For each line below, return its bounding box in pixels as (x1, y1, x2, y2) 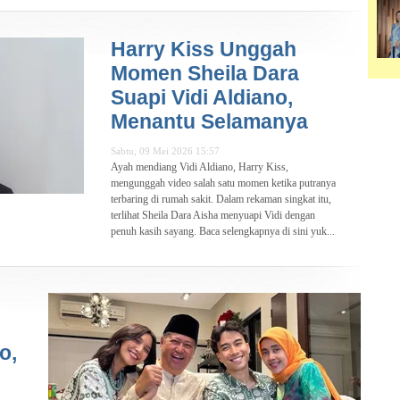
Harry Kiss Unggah (111, 37, 296, 62)
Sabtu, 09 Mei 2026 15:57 (111, 146, 220, 157)
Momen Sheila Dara (111, 62, 299, 86)
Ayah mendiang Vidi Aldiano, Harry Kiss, (111, 161, 288, 174)
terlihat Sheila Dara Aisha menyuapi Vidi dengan (111, 209, 315, 222)
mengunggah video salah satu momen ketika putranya (111, 177, 336, 190)
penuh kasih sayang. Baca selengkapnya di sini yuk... (111, 225, 335, 238)
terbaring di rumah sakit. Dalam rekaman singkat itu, (111, 193, 331, 206)
